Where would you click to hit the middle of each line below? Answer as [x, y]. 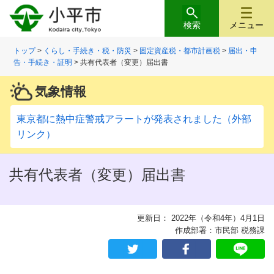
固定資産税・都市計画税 [180, 51]
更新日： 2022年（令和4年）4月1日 [201, 218]
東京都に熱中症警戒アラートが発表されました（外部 [134, 119]
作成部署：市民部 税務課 [216, 231]
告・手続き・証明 [43, 63]
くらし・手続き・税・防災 [88, 51]
